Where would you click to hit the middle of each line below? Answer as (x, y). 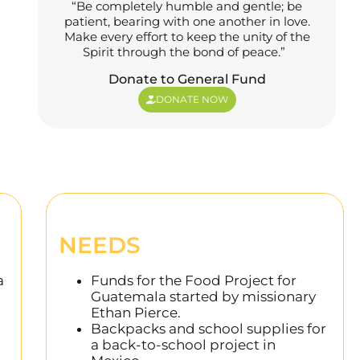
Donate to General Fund (187, 79)
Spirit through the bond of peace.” (184, 51)
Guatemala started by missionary (204, 296)
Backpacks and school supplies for (209, 328)
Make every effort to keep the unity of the (187, 36)
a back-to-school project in (184, 344)
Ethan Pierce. (136, 312)
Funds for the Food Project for (194, 280)
